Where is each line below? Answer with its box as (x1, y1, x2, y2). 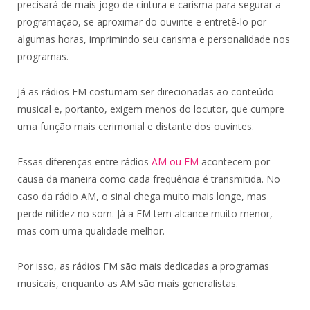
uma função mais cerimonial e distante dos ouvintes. (17, 120, 254, 134)
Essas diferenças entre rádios (17, 155, 152, 169)
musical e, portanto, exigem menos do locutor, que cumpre (17, 102, 284, 116)
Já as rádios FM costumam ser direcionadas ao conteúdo (17, 85, 274, 99)
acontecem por (199, 155, 270, 169)
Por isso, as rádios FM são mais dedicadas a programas (17, 259, 269, 273)
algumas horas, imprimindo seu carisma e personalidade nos (17, 33, 290, 46)
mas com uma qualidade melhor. (17, 224, 165, 238)
